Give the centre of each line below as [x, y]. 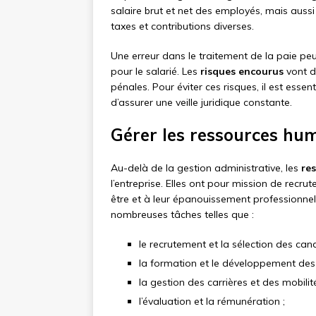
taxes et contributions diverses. [182, 26]
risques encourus [242, 72]
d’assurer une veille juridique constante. [201, 103]
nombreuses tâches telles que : [182, 215]
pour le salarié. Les [156, 72]
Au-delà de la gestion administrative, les [206, 168]
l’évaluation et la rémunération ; [212, 302]
